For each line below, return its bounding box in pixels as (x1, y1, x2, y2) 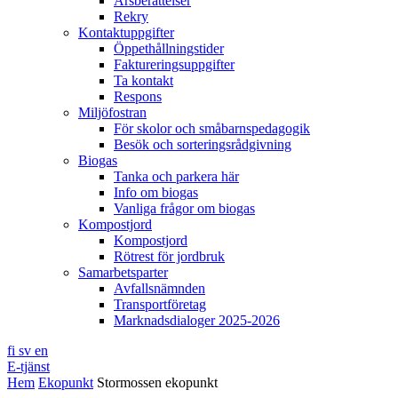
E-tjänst (7, 359, 50, 374)
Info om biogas (114, 185, 198, 200)
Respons (114, 89, 162, 104)
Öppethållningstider (114, 41, 224, 56)
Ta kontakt (114, 73, 173, 88)
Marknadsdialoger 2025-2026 (114, 313, 280, 328)
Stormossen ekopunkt (97, 375, 218, 390)
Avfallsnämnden (114, 281, 205, 296)
